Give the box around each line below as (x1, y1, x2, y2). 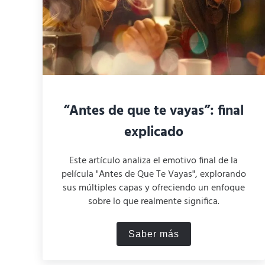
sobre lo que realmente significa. (88, 193, 219, 209)
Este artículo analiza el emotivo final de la (69, 153, 238, 169)
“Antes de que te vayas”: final (63, 100, 244, 122)
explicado (124, 121, 183, 143)
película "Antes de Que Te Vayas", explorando (61, 166, 246, 182)
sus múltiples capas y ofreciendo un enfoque (62, 180, 245, 196)
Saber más (128, 228, 179, 239)
